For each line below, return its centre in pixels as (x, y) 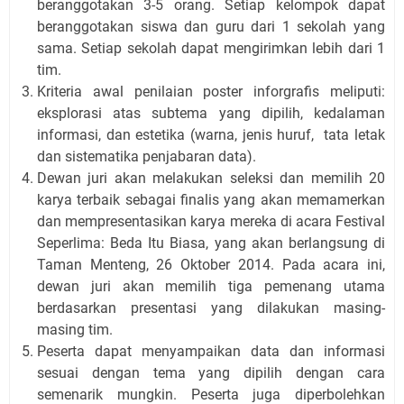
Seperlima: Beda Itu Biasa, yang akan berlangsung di (211, 243)
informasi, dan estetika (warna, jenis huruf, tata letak (211, 135)
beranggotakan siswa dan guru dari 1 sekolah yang (211, 27)
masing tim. (75, 330)
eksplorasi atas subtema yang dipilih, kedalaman (211, 113)
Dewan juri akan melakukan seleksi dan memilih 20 (211, 178)
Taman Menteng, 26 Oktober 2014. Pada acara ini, (211, 265)
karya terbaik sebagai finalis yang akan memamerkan (211, 200)
